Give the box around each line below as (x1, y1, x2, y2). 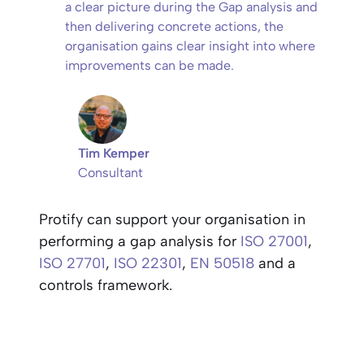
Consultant (78, 165, 143, 180)
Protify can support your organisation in (39, 210, 305, 228)
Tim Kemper (78, 145, 149, 161)
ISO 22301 (114, 254, 182, 272)
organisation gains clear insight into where (65, 38, 315, 54)
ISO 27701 (39, 254, 106, 272)
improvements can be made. (65, 58, 234, 73)
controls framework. (39, 276, 172, 294)
